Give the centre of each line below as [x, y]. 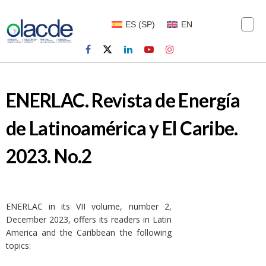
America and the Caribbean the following [89, 233]
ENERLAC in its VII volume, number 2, [89, 207]
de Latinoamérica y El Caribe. [122, 129]
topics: [18, 246]
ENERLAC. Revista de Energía [123, 101]
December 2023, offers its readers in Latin [89, 220]
